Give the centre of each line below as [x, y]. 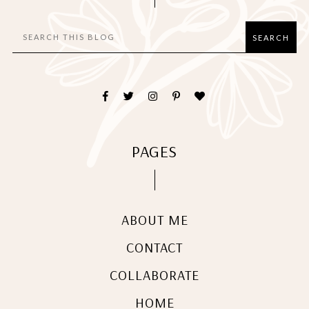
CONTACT [154, 248]
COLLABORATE [154, 275]
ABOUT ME [154, 220]
